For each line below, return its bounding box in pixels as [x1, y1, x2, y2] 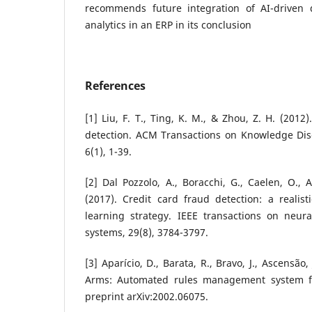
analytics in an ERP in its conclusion [85, 17, 251, 31]
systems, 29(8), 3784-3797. [85, 225, 208, 239]
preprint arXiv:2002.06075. [85, 289, 208, 303]
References [85, 77, 146, 93]
